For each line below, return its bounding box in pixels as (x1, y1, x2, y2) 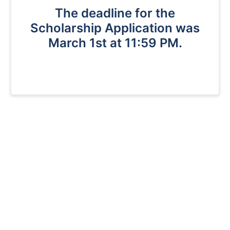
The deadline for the (55, 5, 175, 21)
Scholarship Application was (30, 20, 200, 35)
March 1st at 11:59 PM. (48, 35, 182, 50)
